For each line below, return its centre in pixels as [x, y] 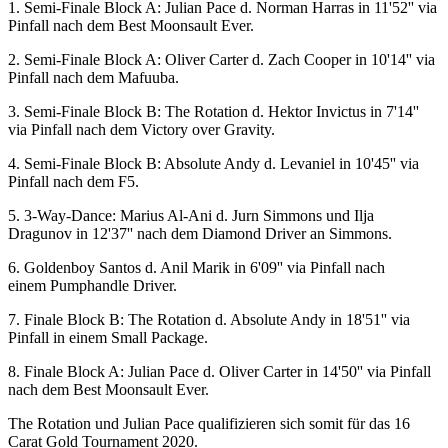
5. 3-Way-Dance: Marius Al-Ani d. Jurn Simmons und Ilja [191, 215]
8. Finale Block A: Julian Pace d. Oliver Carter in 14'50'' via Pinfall [219, 371]
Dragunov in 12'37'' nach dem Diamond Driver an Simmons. [200, 233]
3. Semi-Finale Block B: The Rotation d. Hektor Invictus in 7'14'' [213, 111]
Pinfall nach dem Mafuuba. [93, 77]
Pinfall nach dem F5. [73, 181]
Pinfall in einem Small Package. [108, 337]
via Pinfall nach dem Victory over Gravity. [141, 129]
